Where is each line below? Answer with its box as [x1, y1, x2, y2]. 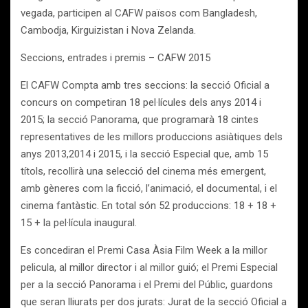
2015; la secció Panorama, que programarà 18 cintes [21, 113, 258, 126]
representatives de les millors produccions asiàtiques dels [21, 131, 283, 143]
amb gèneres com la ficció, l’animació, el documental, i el [21, 182, 277, 195]
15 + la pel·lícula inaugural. [21, 217, 137, 229]
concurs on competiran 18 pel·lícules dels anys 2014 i [21, 96, 261, 109]
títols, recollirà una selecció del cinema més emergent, [21, 165, 266, 177]
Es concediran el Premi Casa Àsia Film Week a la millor [21, 244, 267, 256]
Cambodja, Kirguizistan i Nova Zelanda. [21, 24, 196, 36]
